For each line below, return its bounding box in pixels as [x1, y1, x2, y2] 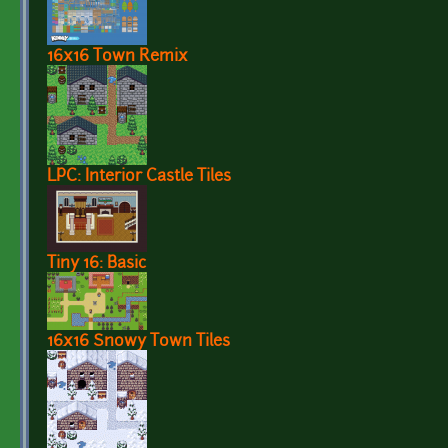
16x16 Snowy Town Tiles [47, 334, 230, 351]
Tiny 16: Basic [47, 256, 146, 273]
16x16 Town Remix [47, 49, 188, 66]
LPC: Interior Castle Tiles [47, 169, 231, 186]
